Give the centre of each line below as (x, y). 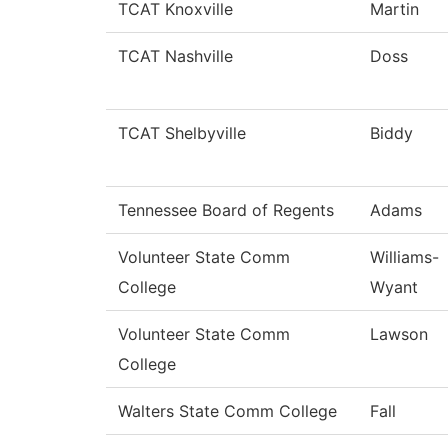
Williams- (404, 257)
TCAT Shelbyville (182, 133)
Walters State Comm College (227, 411)
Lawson (399, 334)
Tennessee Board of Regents (226, 210)
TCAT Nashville (175, 56)
